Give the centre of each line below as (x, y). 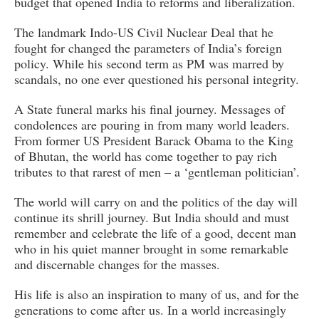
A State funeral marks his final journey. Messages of (150, 109)
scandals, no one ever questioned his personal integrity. (157, 79)
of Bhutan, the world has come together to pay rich (146, 156)
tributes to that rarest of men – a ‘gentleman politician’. (157, 172)
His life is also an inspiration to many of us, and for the (157, 294)
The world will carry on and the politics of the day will (156, 202)
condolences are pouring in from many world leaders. (152, 125)
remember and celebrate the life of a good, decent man (155, 233)
